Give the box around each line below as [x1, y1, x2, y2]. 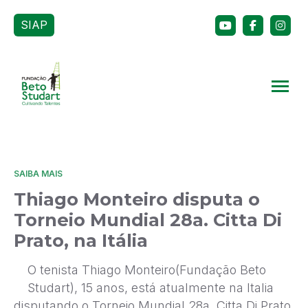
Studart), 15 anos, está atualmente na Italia [27, 280, 274, 296]
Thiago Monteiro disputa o [14, 188, 260, 210]
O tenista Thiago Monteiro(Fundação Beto [27, 263, 266, 278]
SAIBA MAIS [14, 168, 63, 179]
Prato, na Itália [14, 230, 148, 251]
